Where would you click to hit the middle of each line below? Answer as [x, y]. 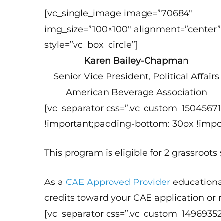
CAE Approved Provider [118, 182]
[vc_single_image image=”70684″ [119, 13]
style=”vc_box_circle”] [92, 45]
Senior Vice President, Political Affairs [136, 76]
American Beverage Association [136, 92]
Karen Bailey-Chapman [136, 61]
